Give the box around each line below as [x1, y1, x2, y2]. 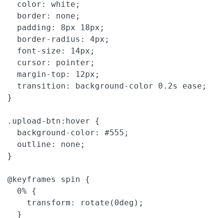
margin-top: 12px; [7, 70, 100, 79]
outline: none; [7, 140, 85, 149]
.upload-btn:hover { [7, 116, 100, 126]
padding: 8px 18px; [7, 23, 105, 33]
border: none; [7, 11, 80, 21]
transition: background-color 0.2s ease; [7, 81, 207, 91]
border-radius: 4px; [7, 35, 109, 44]
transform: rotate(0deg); [7, 198, 144, 208]
